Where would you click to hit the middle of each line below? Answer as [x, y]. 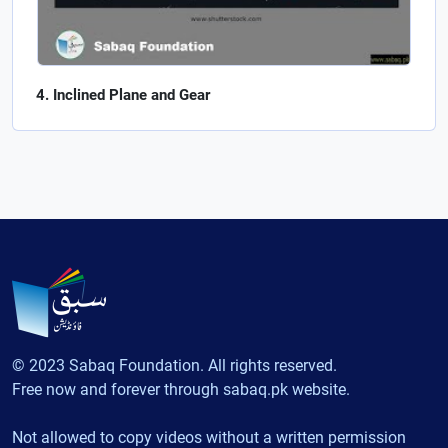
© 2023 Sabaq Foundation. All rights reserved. [174, 366]
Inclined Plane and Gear [131, 95]
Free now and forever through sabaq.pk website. [181, 390]
